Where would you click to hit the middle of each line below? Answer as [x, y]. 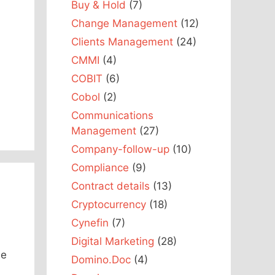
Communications [112, 115]
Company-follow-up [120, 149]
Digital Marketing [113, 241]
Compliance [100, 167]
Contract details [110, 186]
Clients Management [122, 41]
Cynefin [90, 223]
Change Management [124, 23]
